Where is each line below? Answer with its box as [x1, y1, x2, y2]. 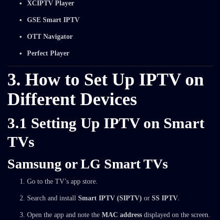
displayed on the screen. [142, 211, 210, 219]
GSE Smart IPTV [27, 16, 80, 24]
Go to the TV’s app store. [27, 178, 98, 185]
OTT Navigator [27, 33, 73, 40]
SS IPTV [152, 194, 178, 202]
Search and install [27, 194, 78, 202]
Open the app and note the [27, 211, 102, 219]
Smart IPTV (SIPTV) [78, 194, 142, 202]
